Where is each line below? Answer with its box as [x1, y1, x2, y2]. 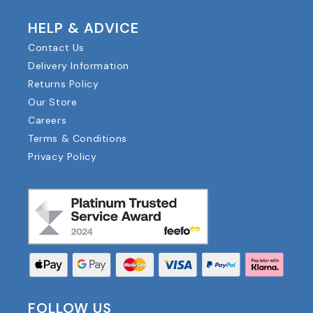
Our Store [28, 96, 78, 108]
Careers [28, 114, 67, 126]
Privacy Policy [28, 150, 97, 163]
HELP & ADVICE [28, 19, 139, 37]
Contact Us [28, 41, 85, 54]
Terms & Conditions [28, 132, 127, 145]
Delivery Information [28, 59, 129, 72]
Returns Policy [28, 78, 99, 90]
